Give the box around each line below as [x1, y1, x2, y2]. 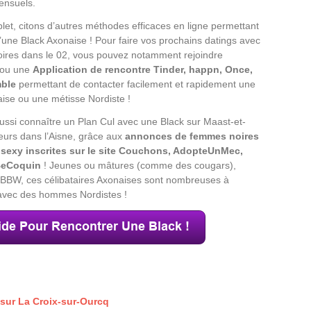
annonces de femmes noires [125, 130, 259, 142]
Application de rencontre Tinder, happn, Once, [33, 63, 253, 75]
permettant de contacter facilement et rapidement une [16, 78, 255, 90]
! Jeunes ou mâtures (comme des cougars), [41, 159, 236, 171]
